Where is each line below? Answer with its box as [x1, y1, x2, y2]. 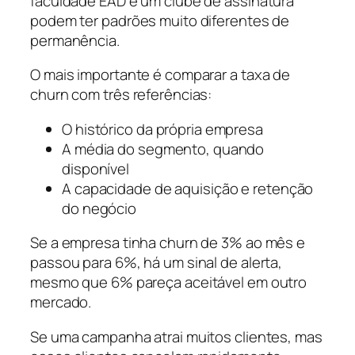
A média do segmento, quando [62, 138, 265, 159]
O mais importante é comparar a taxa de [30, 64, 291, 86]
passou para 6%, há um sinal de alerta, [30, 252, 283, 273]
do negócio [62, 197, 137, 219]
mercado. [30, 292, 92, 313]
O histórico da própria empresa [62, 118, 263, 139]
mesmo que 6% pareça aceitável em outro [30, 272, 307, 293]
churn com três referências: [30, 84, 212, 105]
